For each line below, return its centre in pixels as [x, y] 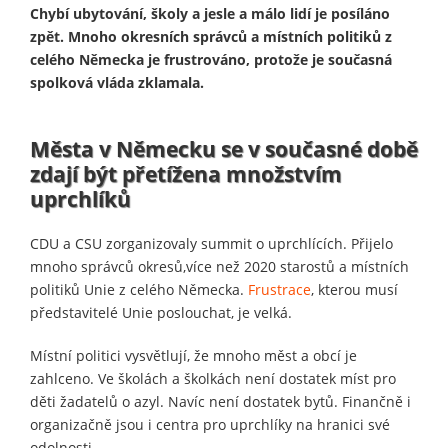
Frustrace [279, 289]
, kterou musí [354, 289]
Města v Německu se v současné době [224, 148]
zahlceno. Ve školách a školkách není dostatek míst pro [213, 378]
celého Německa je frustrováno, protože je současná [211, 59]
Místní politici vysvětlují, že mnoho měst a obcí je [193, 355]
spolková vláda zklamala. [117, 82]
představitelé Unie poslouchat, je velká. [161, 312]
